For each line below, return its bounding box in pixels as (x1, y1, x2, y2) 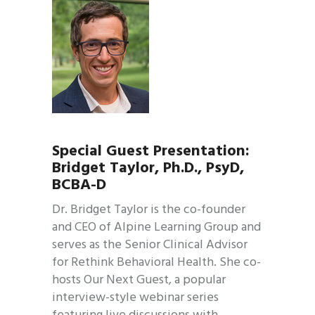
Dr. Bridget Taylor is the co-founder (52, 200, 245, 221)
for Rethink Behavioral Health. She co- (52, 252, 261, 274)
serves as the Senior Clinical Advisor (52, 235, 247, 256)
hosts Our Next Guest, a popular (52, 270, 226, 291)
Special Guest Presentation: (52, 139, 250, 165)
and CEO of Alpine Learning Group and (52, 217, 261, 238)
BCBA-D (52, 173, 106, 198)
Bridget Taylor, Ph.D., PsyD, (52, 156, 244, 181)
